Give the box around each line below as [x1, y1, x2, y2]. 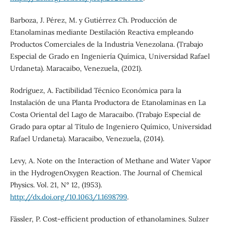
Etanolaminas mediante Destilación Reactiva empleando [10, 28, 193, 37]
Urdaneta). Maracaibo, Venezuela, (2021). [10, 64, 142, 73]
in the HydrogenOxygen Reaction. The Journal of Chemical [10, 168, 202, 178]
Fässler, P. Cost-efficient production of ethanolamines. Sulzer [10, 214, 209, 224]
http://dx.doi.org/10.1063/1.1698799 [10, 192, 127, 202]
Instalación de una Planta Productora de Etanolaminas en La [10, 98, 206, 107]
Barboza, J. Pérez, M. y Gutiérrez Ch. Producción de [10, 16, 177, 25]
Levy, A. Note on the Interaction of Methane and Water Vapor [10, 156, 211, 166]
